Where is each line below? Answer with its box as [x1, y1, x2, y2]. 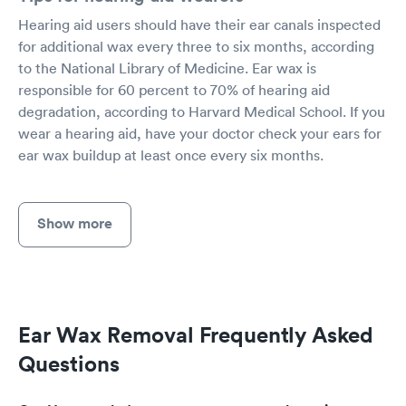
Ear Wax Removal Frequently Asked [18, 320, 373, 348]
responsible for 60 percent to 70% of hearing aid [18, 80, 330, 99]
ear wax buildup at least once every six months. [18, 145, 324, 164]
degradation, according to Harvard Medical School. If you [18, 101, 385, 121]
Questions [18, 349, 120, 377]
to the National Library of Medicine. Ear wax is [18, 58, 316, 77]
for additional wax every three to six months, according [18, 36, 374, 55]
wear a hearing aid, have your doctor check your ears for [18, 123, 382, 142]
